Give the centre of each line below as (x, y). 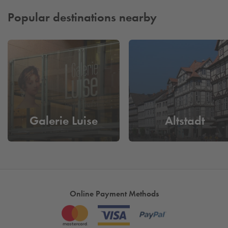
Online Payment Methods (114, 194)
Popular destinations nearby (82, 17)
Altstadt (185, 121)
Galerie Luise (64, 121)
